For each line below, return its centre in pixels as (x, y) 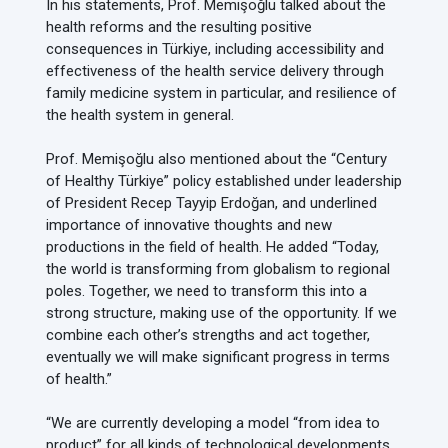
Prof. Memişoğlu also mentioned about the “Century (216, 159)
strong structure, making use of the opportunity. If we (221, 313)
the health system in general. (142, 115)
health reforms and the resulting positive (179, 27)
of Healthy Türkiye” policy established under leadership (224, 181)
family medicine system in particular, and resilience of (221, 93)
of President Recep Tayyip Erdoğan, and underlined (211, 203)
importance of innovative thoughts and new (189, 225)
